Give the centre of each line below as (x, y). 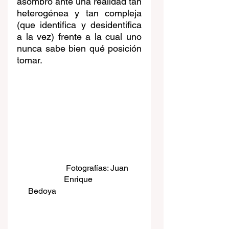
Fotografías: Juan (98, 168)
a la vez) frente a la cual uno (79, 36)
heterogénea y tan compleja (79, 13)
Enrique (79, 179)
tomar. (30, 60)
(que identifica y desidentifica (79, 25)
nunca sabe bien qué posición (79, 48)
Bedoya (42, 191)
